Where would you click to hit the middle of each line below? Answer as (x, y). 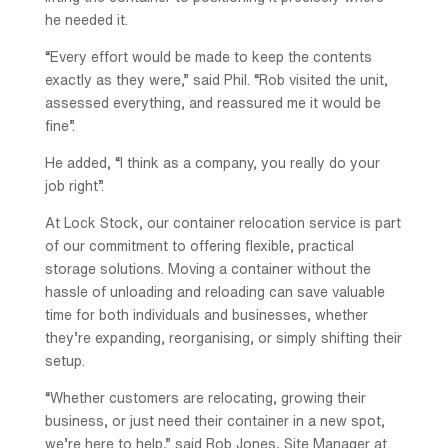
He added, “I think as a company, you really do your (212, 163)
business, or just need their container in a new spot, (214, 421)
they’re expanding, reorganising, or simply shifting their (223, 338)
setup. (64, 361)
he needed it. (86, 20)
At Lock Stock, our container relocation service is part (222, 223)
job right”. (74, 186)
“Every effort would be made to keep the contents (208, 57)
